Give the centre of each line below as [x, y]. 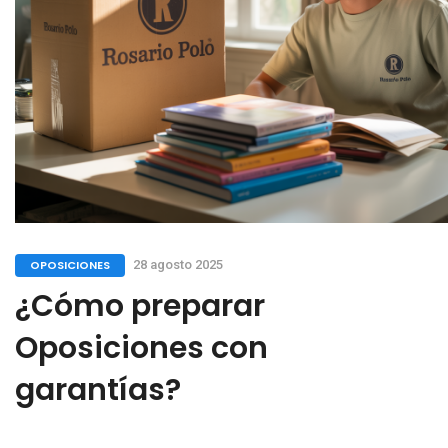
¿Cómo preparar [140, 306]
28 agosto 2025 [178, 265]
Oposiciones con [141, 348]
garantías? [98, 390]
